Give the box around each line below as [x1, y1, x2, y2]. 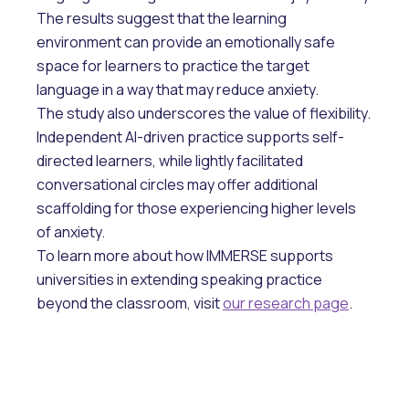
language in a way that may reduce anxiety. [37, 79, 321, 100]
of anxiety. [37, 222, 105, 243]
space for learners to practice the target [37, 56, 309, 77]
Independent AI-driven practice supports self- [37, 127, 344, 148]
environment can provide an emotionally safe [37, 32, 335, 53]
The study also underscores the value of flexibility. [37, 103, 371, 124]
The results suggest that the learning [37, 8, 287, 29]
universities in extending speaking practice [37, 269, 322, 290]
